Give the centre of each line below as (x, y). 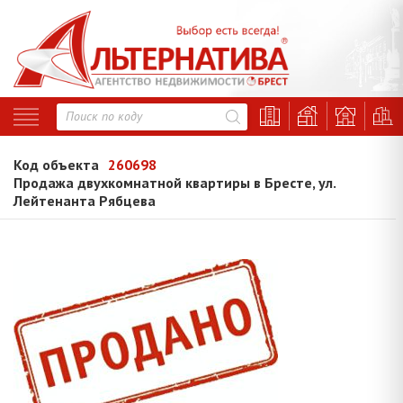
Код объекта (56, 165)
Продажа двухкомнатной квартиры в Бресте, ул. (175, 183)
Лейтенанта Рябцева (85, 201)
